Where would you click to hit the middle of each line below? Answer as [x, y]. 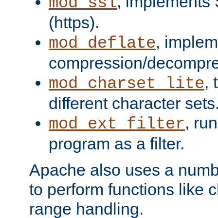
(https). [74, 22]
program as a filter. [117, 143]
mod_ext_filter [117, 124]
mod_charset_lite [127, 83]
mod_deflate [102, 43]
